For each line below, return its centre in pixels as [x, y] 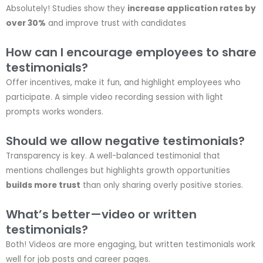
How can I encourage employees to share [131, 53]
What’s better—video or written [101, 214]
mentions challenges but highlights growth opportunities [118, 171]
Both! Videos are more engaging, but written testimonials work [131, 244]
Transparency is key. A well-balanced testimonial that [113, 156]
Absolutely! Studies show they [67, 9]
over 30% [26, 23]
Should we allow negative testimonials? [125, 141]
